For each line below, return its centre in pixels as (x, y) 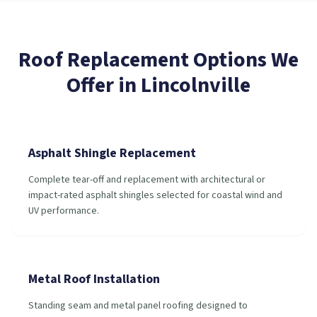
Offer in (104, 85)
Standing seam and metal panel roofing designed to (138, 306)
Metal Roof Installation (94, 279)
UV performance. (64, 211)
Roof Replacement (104, 60)
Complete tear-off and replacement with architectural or (147, 180)
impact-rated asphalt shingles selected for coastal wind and (155, 195)
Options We (244, 60)
